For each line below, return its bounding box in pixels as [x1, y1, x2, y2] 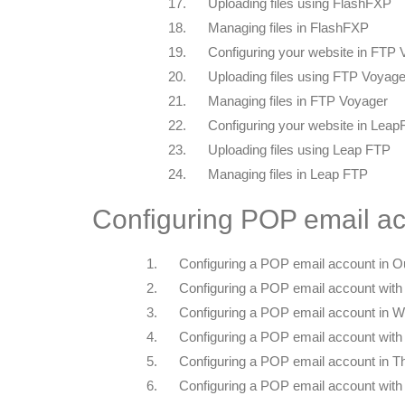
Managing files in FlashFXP [208, 20, 369, 35]
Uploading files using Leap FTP [208, 142, 391, 157]
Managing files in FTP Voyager [208, 93, 388, 108]
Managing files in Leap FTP [208, 166, 368, 182]
